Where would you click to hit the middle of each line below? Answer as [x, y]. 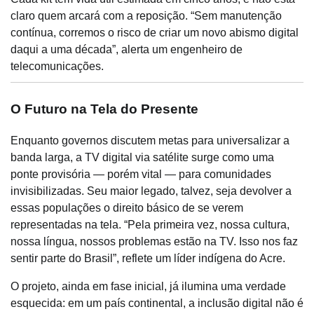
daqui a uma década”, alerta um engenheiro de [127, 49]
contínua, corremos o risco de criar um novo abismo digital [155, 32]
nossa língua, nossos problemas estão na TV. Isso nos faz [154, 241]
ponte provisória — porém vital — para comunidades [141, 174]
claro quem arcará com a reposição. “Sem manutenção [146, 15]
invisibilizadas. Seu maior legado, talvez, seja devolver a [151, 191]
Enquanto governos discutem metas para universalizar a [150, 140]
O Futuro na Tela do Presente [104, 109]
